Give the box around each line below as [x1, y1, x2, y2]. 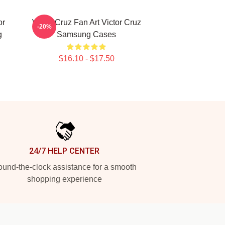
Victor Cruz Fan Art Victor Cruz [32, 18, 141, 27]
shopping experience [27, 175, 102, 183]
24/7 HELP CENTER [29, 146, 99, 156]
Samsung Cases [57, 30, 116, 39]
